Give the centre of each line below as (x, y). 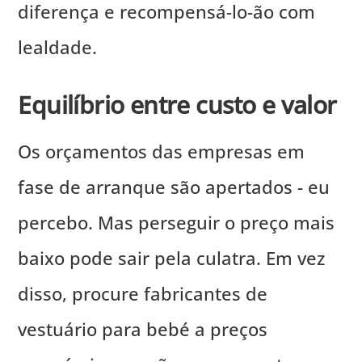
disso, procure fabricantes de (143, 293)
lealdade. (58, 47)
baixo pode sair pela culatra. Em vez (172, 257)
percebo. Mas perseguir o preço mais (177, 222)
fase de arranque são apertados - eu (174, 186)
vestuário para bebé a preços (143, 328)
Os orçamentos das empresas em (162, 151)
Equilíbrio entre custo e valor (177, 104)
